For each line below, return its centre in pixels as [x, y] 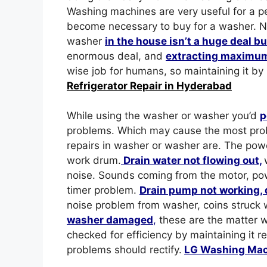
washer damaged [110, 220]
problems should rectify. [124, 250]
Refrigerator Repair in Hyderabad [149, 86]
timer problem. [103, 190]
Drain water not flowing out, [191, 160]
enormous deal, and [116, 56]
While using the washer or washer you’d [163, 116]
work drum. [94, 160]
